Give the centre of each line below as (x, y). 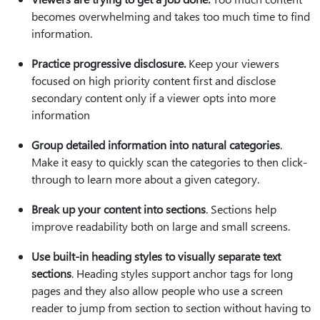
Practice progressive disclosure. (109, 63)
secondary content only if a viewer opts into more (154, 97)
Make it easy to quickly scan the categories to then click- (169, 161)
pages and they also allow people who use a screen (157, 290)
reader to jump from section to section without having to (171, 307)
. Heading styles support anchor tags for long (182, 273)
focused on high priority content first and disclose (154, 80)
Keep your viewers (232, 63)
